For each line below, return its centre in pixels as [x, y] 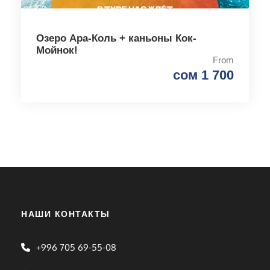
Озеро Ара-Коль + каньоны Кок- [116, 38]
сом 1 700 [203, 75]
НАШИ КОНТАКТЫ [66, 214]
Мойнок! [57, 50]
